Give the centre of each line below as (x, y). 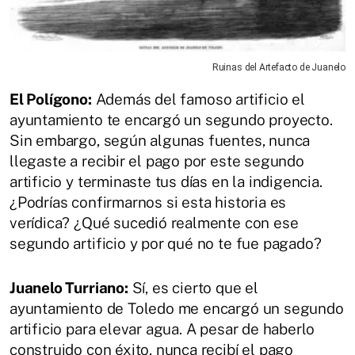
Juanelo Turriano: (69, 288)
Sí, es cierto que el (193, 288)
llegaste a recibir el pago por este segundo (157, 161)
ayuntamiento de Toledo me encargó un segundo (177, 309)
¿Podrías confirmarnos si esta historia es (148, 202)
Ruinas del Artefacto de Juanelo (279, 68)
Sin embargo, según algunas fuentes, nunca (160, 141)
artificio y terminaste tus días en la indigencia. (166, 182)
